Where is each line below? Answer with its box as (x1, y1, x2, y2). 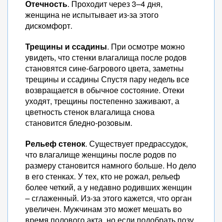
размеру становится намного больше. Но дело (25, 160, 196, 171)
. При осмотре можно (107, 41, 185, 52)
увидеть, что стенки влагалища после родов (25, 52, 187, 63)
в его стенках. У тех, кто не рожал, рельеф (25, 170, 180, 182)
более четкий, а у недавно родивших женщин (25, 181, 192, 193)
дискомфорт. (25, 20, 72, 31)
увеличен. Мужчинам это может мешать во (25, 203, 182, 215)
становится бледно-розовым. (25, 117, 132, 128)
